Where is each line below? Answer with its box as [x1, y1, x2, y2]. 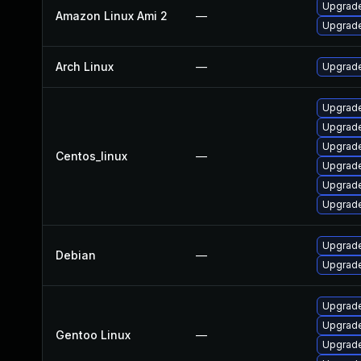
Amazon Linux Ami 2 [56, 9, 168, 23]
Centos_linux [56, 149, 127, 163]
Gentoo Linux [56, 328, 131, 342]
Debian [56, 248, 96, 262]
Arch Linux [56, 60, 114, 73]
